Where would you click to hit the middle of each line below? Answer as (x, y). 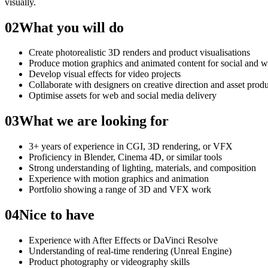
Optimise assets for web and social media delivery (123, 96)
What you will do (71, 27)
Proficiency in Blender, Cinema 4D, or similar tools (125, 157)
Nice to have (57, 215)
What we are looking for (94, 121)
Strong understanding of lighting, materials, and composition (142, 168)
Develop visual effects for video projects (105, 74)
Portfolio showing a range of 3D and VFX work (120, 190)
